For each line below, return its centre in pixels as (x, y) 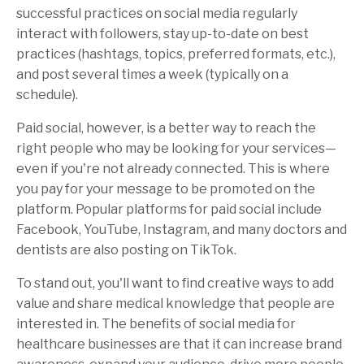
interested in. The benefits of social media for (156, 323)
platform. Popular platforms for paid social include (169, 209)
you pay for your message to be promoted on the (166, 188)
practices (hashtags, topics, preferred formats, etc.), (176, 54)
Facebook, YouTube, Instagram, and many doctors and (182, 229)
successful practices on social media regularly (157, 13)
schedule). (47, 94)
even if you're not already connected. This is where (173, 168)
